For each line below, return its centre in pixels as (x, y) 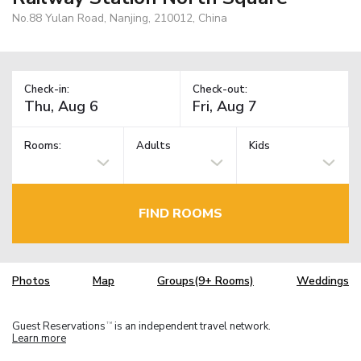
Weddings (323, 281)
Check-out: (220, 89)
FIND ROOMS (180, 213)
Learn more (39, 338)
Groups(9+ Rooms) (205, 281)
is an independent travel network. (191, 326)
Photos (31, 281)
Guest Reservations (59, 326)
